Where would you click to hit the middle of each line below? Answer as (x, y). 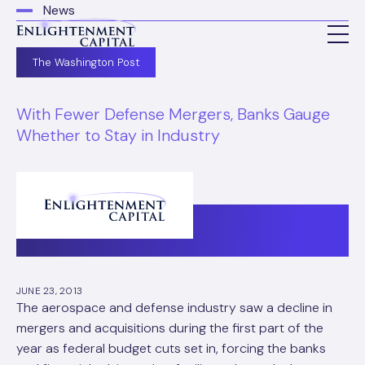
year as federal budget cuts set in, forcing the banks (171, 348)
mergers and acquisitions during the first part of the (170, 328)
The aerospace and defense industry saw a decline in (174, 308)
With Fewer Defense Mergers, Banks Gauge (173, 114)
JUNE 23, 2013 (50, 291)
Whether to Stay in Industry (118, 135)
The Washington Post (86, 62)
